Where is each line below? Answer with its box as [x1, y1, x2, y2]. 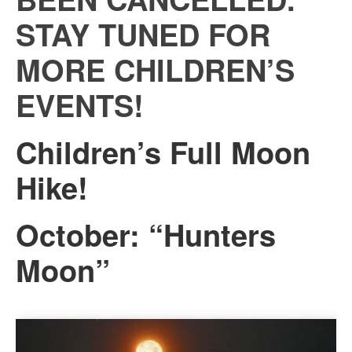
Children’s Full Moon [16, 130, 310, 174]
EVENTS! [16, 83, 144, 126]
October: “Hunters [16, 213, 276, 256]
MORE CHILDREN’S [16, 48, 295, 91]
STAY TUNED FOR [16, 13, 270, 56]
